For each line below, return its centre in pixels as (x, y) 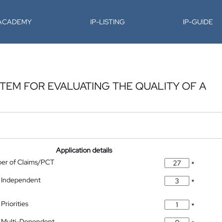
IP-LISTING (107, 22)
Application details (84, 150)
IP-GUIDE (198, 22)
